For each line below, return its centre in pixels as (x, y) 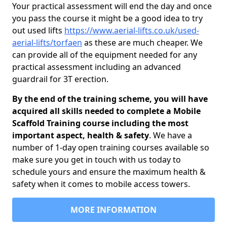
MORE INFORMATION (113, 210)
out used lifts (38, 30)
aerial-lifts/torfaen (47, 43)
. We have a (171, 135)
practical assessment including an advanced (97, 67)
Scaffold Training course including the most (100, 123)
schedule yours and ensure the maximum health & (109, 172)
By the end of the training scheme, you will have (110, 99)
